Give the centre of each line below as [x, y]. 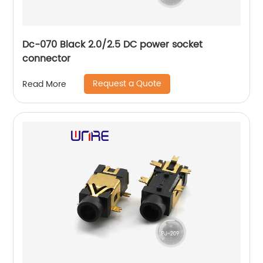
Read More [45, 84]
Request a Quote [127, 84]
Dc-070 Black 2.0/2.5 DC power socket [113, 45]
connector [47, 59]
